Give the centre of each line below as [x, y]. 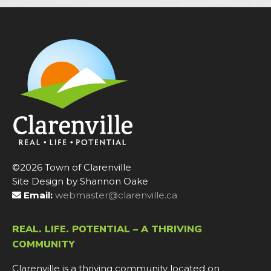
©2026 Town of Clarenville [72, 168]
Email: [38, 195]
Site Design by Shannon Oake [80, 181]
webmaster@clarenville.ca [116, 195]
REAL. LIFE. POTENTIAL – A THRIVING [107, 229]
